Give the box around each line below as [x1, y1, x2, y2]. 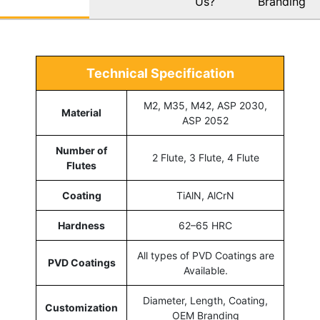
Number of [56, 144, 107, 157]
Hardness [58, 219, 105, 232]
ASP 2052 [182, 114, 229, 127]
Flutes [66, 159, 96, 172]
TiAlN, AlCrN [176, 189, 234, 202]
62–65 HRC [179, 219, 232, 232]
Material [61, 106, 101, 119]
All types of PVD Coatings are [136, 249, 274, 262]
